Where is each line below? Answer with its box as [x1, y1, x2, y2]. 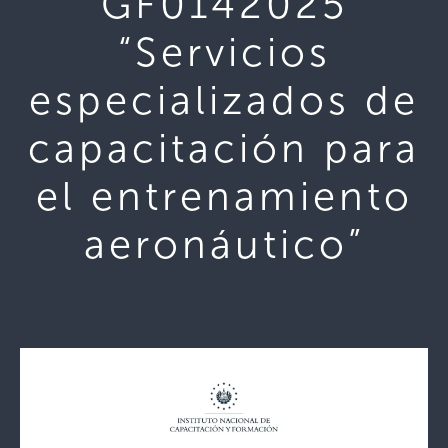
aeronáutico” [83, 220, 365, 268]
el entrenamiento [35, 172, 413, 220]
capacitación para [28, 124, 420, 172]
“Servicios [117, 28, 331, 76]
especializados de [29, 76, 419, 124]
